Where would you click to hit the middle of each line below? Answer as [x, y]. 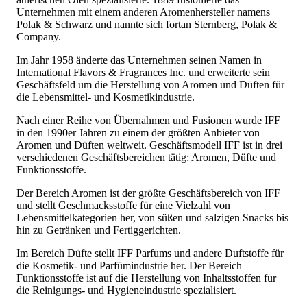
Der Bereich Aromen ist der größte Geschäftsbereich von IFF [148, 193]
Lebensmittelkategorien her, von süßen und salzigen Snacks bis [152, 218]
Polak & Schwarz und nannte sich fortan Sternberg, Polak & [147, 25]
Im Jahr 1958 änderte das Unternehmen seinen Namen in [139, 60]
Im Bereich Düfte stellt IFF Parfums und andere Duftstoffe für [150, 254]
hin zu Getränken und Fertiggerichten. [99, 230]
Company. [39, 37]
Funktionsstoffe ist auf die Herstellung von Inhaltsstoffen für [146, 278]
